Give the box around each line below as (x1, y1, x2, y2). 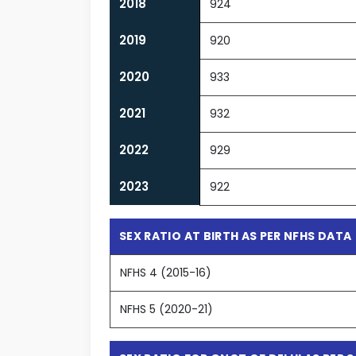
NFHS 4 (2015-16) (120, 265, 211, 281)
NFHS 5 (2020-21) (120, 301, 213, 318)
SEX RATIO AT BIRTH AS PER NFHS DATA (119, 228, 352, 245)
